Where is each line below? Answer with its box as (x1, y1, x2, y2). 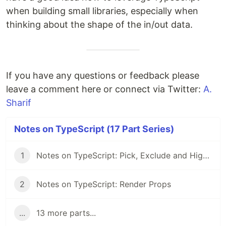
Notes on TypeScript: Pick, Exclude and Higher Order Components (203, 150, 209, 160)
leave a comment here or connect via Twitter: (6, 84, 203, 94)
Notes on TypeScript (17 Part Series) (14, 124, 174, 134)
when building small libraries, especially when (6, 6, 198, 16)
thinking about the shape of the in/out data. (6, 19, 193, 30)
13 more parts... (36, 208, 96, 218)
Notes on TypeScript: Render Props (36, 179, 171, 189)
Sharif (6, 97, 31, 108)
